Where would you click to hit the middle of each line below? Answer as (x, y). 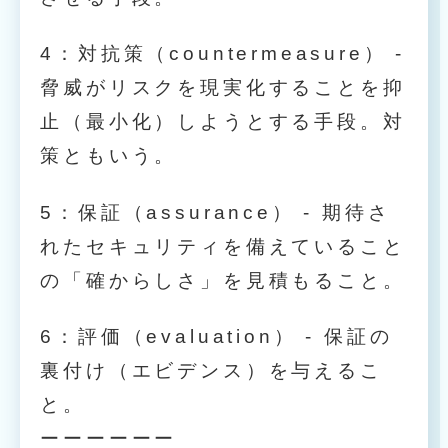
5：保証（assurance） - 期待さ (215, 212)
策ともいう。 (109, 156)
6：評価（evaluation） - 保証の (216, 337)
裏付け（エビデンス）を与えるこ (211, 371)
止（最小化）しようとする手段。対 (223, 122)
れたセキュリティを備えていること (223, 246)
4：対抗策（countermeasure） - (223, 54)
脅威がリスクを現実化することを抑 (223, 88)
